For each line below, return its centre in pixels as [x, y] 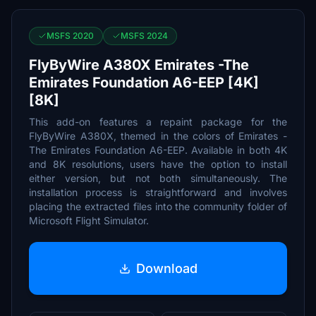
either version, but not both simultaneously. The [158, 178]
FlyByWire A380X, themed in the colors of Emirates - [158, 136]
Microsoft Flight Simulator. [89, 220]
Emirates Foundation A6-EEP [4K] [144, 83]
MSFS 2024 [144, 36]
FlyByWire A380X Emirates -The [139, 65]
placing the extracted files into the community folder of [158, 206]
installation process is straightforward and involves [158, 192]
